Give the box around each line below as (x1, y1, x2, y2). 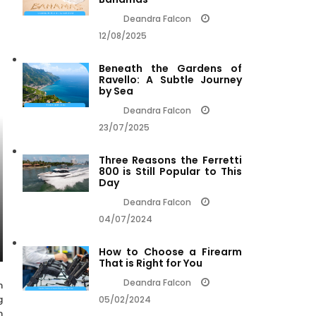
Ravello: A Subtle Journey (98, 73, 242, 87)
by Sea (98, 84, 133, 99)
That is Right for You (98, 256, 202, 271)
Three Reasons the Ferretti (98, 153, 242, 168)
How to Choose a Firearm (98, 245, 242, 260)
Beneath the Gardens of (98, 61, 242, 76)
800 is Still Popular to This (98, 164, 242, 179)
